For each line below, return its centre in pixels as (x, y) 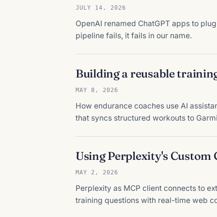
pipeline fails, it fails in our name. (134, 35)
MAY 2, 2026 (97, 172)
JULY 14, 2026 (101, 7)
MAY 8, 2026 (97, 90)
